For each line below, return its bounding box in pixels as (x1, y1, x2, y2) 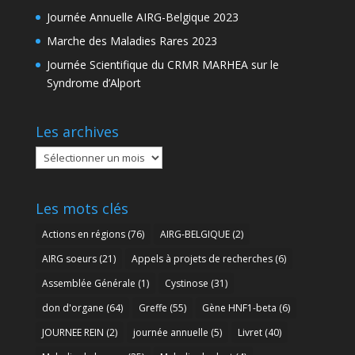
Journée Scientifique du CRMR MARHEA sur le (46, 57, 279, 73)
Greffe (138, 301, 167, 315)
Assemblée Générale (41, 277, 136, 291)
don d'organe (41, 301, 104, 315)
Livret (237, 326, 262, 340)
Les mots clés (35, 199, 128, 219)
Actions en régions (41, 227, 125, 242)
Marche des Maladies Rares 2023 (46, 33, 217, 49)
